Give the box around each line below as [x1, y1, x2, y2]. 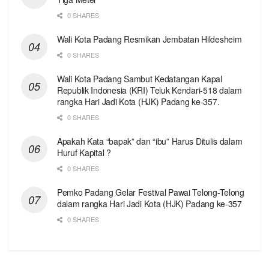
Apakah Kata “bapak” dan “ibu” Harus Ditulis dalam [57, 135, 243, 148]
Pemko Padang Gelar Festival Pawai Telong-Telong [57, 186, 244, 199]
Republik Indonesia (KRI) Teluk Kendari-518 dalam [57, 84, 242, 97]
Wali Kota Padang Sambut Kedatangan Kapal [57, 73, 222, 85]
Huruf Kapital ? [57, 147, 111, 159]
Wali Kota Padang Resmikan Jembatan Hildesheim [57, 33, 242, 46]
